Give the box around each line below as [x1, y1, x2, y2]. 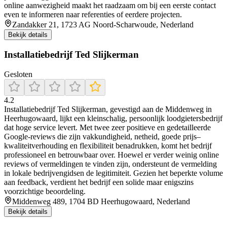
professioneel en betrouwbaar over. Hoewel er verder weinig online [4, 150, 219, 160]
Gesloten [4, 70, 32, 79]
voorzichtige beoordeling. [4, 187, 86, 196]
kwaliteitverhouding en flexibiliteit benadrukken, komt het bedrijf [4, 141, 212, 150]
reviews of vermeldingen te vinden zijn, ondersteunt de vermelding [4, 160, 217, 169]
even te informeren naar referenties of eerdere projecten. [4, 10, 182, 19]
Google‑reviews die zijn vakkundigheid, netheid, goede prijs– [4, 132, 201, 141]
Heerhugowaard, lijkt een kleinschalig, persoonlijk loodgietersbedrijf [4, 114, 222, 123]
